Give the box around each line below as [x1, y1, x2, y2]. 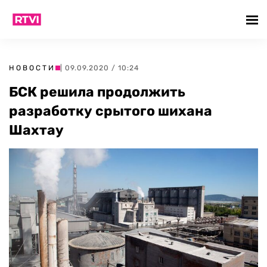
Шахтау [9, 122, 64, 138]
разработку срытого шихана [9, 103, 212, 119]
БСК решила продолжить [9, 83, 185, 100]
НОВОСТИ [9, 64, 55, 72]
